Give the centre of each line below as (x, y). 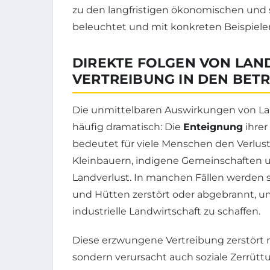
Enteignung (213, 127)
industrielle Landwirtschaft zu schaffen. (166, 212)
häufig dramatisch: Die (128, 127)
